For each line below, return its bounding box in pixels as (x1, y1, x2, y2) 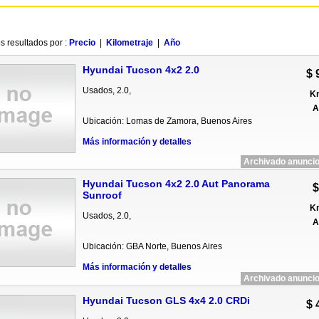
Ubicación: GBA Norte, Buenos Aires (82, 241, 222, 251)
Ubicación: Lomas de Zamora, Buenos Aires (82, 116, 252, 126)
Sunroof (82, 189, 122, 201)
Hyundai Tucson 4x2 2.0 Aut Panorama (82, 178, 270, 189)
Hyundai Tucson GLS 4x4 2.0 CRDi (82, 295, 250, 306)
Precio (68, 38, 95, 48)
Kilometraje (105, 38, 153, 48)
